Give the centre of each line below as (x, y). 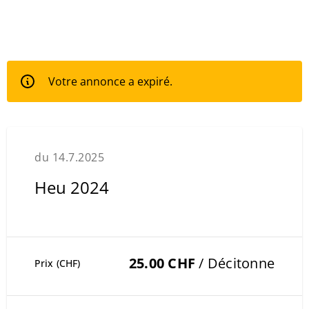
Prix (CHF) (57, 263)
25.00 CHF (162, 263)
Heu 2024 (72, 187)
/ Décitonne (235, 263)
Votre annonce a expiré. (110, 81)
